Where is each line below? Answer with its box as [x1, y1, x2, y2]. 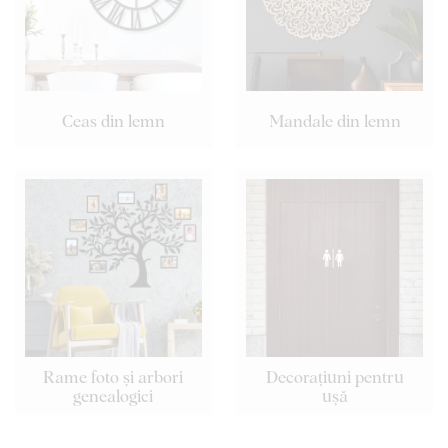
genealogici [73, 383, 154, 407]
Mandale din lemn [268, 108, 401, 132]
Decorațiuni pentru [265, 364, 404, 388]
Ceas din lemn [61, 108, 165, 132]
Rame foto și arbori [43, 364, 184, 388]
